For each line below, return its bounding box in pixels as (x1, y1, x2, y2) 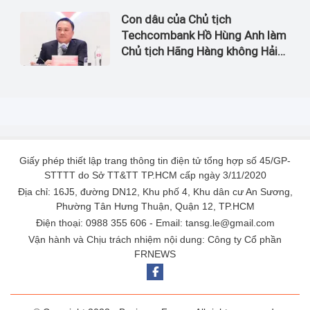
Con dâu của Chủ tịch (121, 12, 231, 26)
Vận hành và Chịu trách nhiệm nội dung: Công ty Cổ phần (28, 233, 282, 245)
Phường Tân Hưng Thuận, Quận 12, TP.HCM (55, 200, 255, 212)
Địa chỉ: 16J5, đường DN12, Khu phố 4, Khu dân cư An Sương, (17, 185, 293, 197)
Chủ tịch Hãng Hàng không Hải (121, 44, 277, 58)
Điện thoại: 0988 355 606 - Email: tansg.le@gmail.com (35, 217, 275, 228)
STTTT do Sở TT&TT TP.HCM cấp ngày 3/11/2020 (44, 169, 266, 181)
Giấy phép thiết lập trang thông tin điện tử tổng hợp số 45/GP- (19, 154, 291, 166)
